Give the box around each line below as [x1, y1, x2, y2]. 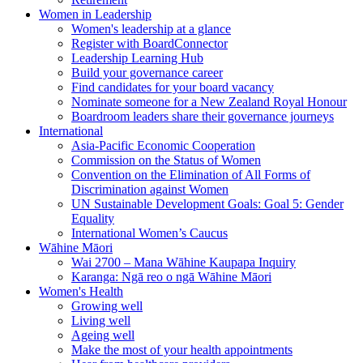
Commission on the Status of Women [71, 153, 261, 168]
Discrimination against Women [71, 182, 228, 197]
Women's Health [39, 284, 123, 299]
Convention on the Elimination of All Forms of [71, 168, 310, 182]
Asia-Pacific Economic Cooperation [71, 139, 255, 153]
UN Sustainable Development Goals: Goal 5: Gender [71, 197, 344, 211]
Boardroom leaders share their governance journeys [71, 109, 334, 124]
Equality [71, 211, 114, 226]
